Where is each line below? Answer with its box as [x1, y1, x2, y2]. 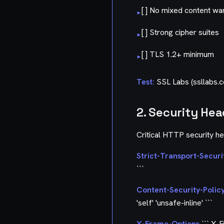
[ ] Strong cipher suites [141, 26, 219, 37]
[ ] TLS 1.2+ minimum [141, 48, 214, 59]
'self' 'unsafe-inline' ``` [136, 197, 212, 208]
